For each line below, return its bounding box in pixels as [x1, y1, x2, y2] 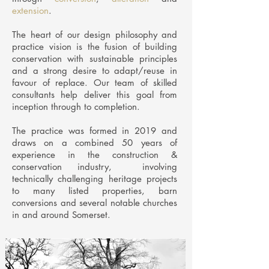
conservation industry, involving [12, 161, 177, 172]
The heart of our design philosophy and [12, 29, 177, 40]
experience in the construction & [12, 149, 177, 160]
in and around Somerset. [12, 209, 110, 220]
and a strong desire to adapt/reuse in [12, 65, 177, 76]
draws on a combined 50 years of [12, 137, 177, 148]
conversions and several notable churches [12, 197, 177, 208]
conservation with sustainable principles [12, 53, 177, 64]
